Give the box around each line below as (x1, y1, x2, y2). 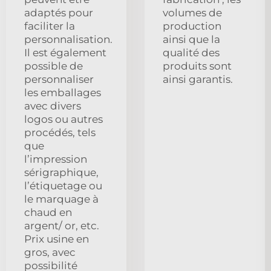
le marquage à (24, 193, 99, 206)
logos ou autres (24, 113, 103, 126)
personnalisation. (24, 33, 113, 46)
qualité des (163, 47, 220, 59)
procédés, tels (24, 126, 96, 139)
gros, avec (24, 246, 76, 259)
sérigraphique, (24, 166, 99, 179)
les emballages (24, 87, 101, 99)
